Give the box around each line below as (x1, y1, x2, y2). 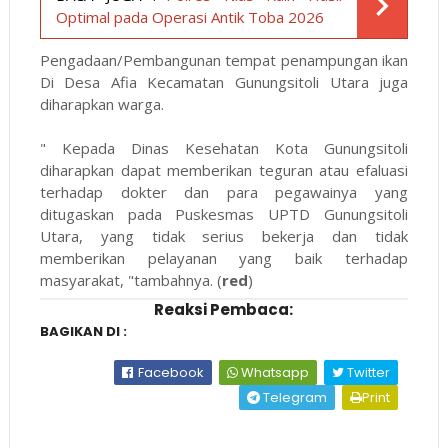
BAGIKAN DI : (39, 321, 127, 341)
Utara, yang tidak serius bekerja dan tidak (39, 225, 409, 246)
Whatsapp (238, 362, 310, 382)
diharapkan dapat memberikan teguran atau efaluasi (39, 159, 409, 180)
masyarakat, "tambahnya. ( (39, 269, 222, 290)
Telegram (260, 387, 328, 407)
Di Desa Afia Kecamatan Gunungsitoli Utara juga (39, 71, 409, 92)
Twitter (344, 362, 391, 382)
